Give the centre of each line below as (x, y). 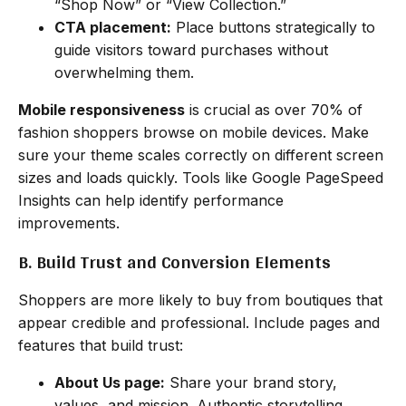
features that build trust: (101, 345)
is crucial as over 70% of (274, 109)
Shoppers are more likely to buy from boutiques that (200, 300)
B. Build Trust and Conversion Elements (174, 261)
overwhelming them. (124, 72)
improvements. (69, 222)
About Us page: (110, 382)
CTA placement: (113, 27)
